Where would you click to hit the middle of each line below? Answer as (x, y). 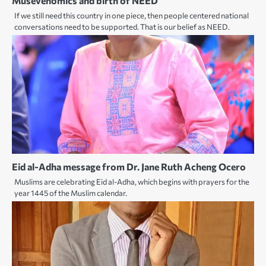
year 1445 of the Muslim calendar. (71, 193)
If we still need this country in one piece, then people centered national (132, 15)
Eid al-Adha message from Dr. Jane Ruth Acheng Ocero (129, 166)
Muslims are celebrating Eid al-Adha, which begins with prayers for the (132, 181)
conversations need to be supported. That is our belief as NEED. (122, 26)
